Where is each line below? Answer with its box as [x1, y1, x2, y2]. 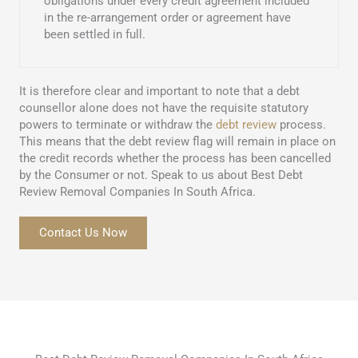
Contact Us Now [39, 225, 127, 241]
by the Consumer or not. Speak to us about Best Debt [19, 168, 303, 183]
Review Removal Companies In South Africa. [19, 185, 256, 200]
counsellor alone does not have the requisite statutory [19, 101, 308, 116]
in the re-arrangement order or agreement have [44, 10, 291, 26]
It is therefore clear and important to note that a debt [19, 84, 300, 99]
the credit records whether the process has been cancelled [19, 151, 331, 166]
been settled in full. [44, 27, 145, 42]
